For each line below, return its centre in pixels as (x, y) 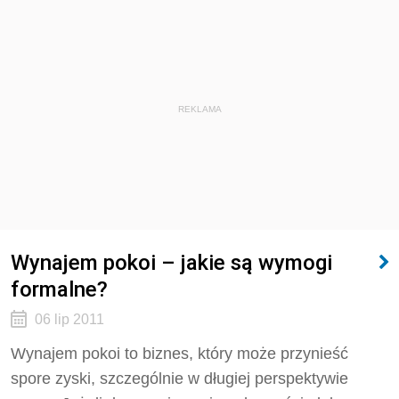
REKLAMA (199, 109)
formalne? (59, 289)
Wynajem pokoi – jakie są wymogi (171, 262)
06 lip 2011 (69, 319)
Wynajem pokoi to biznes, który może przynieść (179, 354)
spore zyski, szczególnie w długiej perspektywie (179, 379)
